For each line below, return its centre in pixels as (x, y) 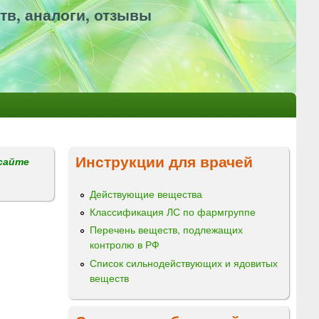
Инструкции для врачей (164, 161)
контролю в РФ (125, 245)
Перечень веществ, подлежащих (166, 230)
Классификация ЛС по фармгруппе (173, 212)
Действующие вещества (146, 194)
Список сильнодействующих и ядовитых (184, 262)
